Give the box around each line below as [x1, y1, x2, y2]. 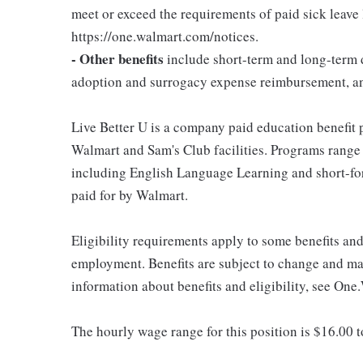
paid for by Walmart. [71, 185, 188, 204]
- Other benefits [71, 48, 164, 69]
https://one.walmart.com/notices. [71, 26, 258, 45]
